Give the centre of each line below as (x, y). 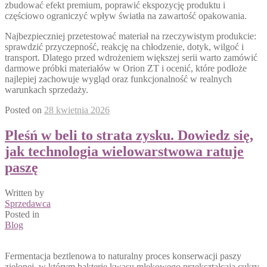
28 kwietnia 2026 (77, 110)
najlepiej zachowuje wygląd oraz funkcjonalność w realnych (118, 79)
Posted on (24, 110)
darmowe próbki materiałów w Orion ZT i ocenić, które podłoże (126, 69)
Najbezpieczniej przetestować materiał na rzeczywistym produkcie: (131, 36)
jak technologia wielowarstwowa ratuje (124, 152)
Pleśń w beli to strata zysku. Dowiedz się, (129, 136)
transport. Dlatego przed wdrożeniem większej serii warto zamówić (131, 58)
